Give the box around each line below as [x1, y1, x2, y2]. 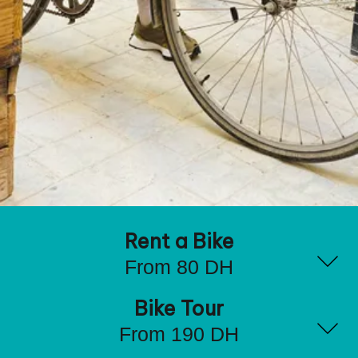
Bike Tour [134, 296, 224, 322]
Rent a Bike [124, 229, 234, 255]
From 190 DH [119, 323, 239, 346]
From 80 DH [125, 256, 233, 279]
